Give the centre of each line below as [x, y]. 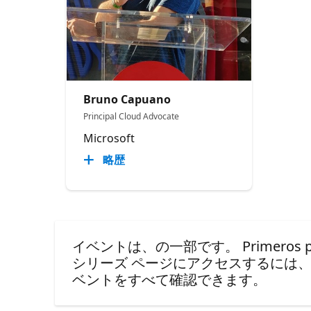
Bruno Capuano [127, 99]
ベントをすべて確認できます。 [170, 279]
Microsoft [109, 138]
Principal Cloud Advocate [132, 116]
